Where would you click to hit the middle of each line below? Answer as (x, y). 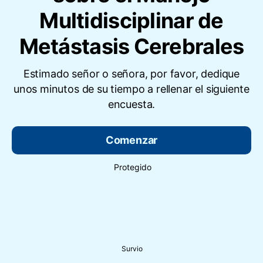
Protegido (133, 167)
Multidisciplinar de (131, 21)
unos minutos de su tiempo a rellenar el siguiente (131, 89)
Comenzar (131, 140)
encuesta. (131, 104)
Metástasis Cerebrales (131, 47)
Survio (132, 248)
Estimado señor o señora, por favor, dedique (131, 74)
